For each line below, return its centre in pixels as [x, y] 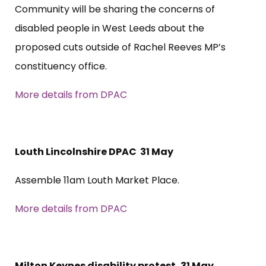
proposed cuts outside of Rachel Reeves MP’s [120, 47]
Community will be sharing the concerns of [115, 9]
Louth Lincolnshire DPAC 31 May [94, 151]
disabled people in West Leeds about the [110, 28]
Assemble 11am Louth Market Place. [97, 180]
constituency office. [61, 66]
